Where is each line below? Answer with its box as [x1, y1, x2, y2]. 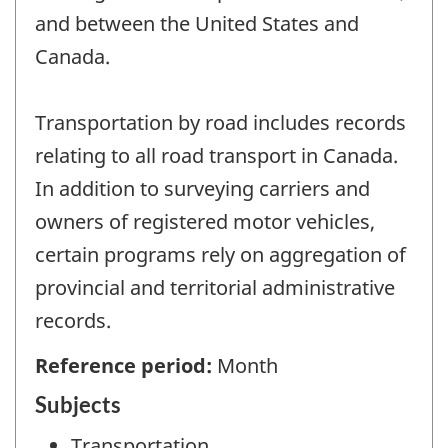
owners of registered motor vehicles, [35, 208, 375, 236]
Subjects [35, 391, 121, 419]
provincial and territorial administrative [35, 274, 395, 302]
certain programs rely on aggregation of [35, 241, 406, 269]
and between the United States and [35, 10, 359, 38]
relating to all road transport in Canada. [35, 142, 398, 170]
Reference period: [35, 351, 217, 379]
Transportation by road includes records [35, 109, 406, 137]
